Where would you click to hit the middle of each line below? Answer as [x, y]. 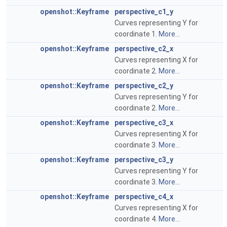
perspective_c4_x [144, 197]
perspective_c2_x [144, 49]
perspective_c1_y [144, 12]
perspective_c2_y [144, 86]
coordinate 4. [137, 219]
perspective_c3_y [144, 160]
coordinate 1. [137, 34]
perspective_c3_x [144, 123]
